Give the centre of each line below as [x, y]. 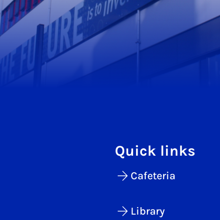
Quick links [155, 151]
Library [148, 211]
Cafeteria [153, 176]
